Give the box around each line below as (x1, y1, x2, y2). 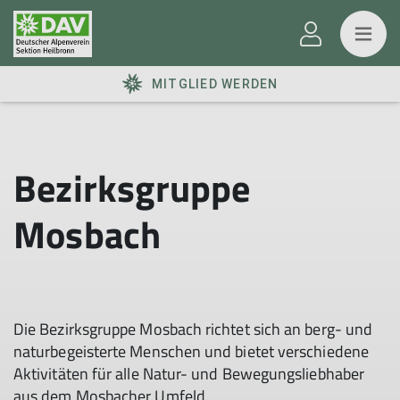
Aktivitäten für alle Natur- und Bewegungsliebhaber (13, 362, 364, 386)
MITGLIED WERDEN (151, 77, 279, 91)
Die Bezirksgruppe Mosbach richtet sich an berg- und (13, 317, 373, 341)
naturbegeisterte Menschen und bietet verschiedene (13, 339, 369, 363)
